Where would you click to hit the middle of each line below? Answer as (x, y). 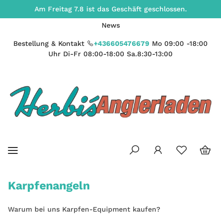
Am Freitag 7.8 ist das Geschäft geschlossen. (110, 9)
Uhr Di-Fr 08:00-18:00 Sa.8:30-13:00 (110, 54)
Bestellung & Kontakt (49, 43)
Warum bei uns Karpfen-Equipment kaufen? (84, 209)
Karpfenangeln (49, 185)
